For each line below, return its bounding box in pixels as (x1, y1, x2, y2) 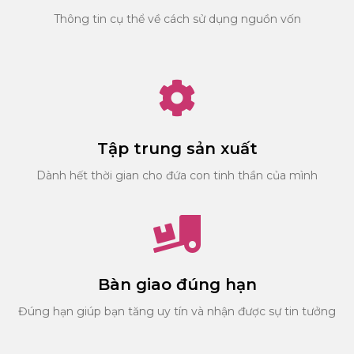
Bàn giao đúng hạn (97, 274, 257, 294)
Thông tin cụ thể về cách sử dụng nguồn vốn (53, 11, 301, 26)
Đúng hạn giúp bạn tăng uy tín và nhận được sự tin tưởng (18, 303, 336, 318)
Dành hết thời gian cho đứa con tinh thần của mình (36, 168, 318, 183)
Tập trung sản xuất (96, 138, 258, 158)
